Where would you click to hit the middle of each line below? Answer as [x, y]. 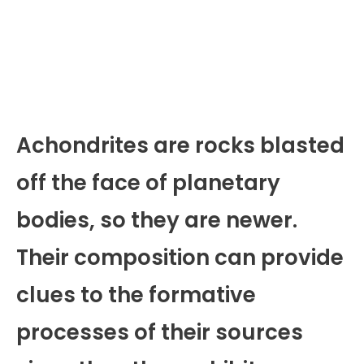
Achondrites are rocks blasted [180, 146]
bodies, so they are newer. [157, 221]
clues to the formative [136, 295]
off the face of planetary [148, 183]
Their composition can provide [180, 258]
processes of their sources [160, 333]
